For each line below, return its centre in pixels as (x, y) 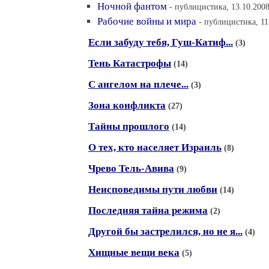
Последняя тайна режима (148, 210)
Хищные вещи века (134, 252)
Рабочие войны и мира (147, 21)
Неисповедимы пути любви (153, 189)
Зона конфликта (127, 105)
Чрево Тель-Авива (131, 168)
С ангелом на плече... (138, 84)
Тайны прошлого (129, 126)
